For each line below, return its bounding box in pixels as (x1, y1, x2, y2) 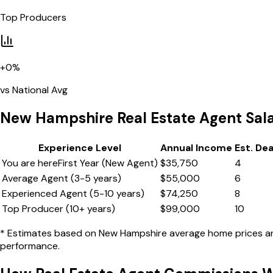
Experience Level (38, 141, 121, 154)
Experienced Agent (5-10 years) (2, 186, 144, 200)
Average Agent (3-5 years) (2, 171, 121, 185)
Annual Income (160, 141, 232, 154)
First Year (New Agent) (58, 156, 158, 169)
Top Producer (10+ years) (2, 202, 115, 215)
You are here (2, 156, 58, 169)
